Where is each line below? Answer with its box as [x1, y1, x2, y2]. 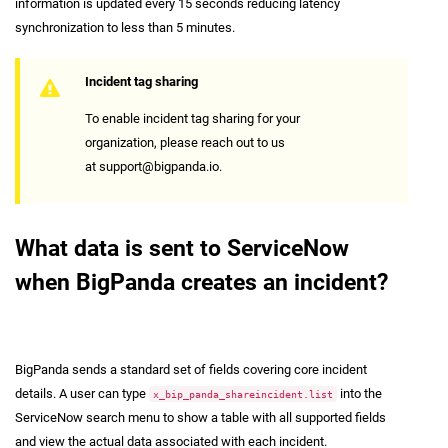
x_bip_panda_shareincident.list [153, 387, 333, 400]
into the [337, 385, 382, 401]
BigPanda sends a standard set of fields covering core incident [15, 361, 367, 377]
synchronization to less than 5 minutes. [15, 20, 235, 36]
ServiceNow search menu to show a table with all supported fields [15, 409, 386, 425]
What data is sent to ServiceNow [15, 234, 349, 262]
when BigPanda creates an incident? [15, 268, 388, 296]
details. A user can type [15, 385, 149, 401]
